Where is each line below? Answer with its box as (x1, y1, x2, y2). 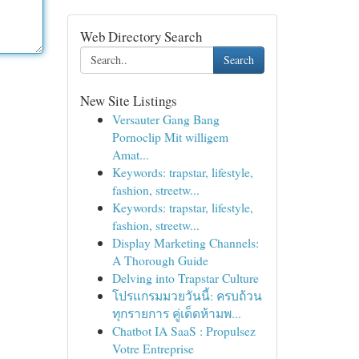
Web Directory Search (79, 27, 202, 46)
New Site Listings (79, 91, 177, 110)
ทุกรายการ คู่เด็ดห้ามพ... (111, 305, 241, 321)
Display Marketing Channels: (111, 234, 259, 251)
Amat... (111, 146, 149, 163)
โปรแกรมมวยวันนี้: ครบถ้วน (111, 287, 262, 304)
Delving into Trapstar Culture (111, 269, 259, 286)
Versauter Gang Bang (111, 111, 220, 127)
